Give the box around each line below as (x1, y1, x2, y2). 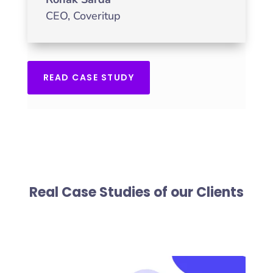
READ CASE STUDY (43, 71, 135, 83)
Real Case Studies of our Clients (29, 183, 244, 202)
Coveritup (73, 8, 121, 23)
